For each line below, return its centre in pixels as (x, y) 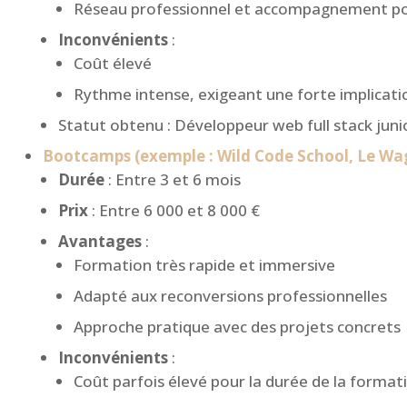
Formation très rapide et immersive (204, 265)
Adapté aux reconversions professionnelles (230, 296)
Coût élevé (113, 64)
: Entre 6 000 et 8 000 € (174, 211)
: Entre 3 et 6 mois (173, 180)
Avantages (100, 242)
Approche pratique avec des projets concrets (237, 327)
